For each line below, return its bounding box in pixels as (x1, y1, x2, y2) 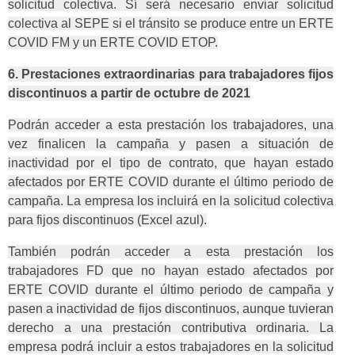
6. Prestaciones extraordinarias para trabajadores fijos (8, 67, 334, 82)
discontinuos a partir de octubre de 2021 (8, 86, 250, 101)
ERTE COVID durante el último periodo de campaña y (8, 283, 334, 297)
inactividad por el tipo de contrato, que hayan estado (8, 156, 334, 170)
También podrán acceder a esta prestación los (8, 245, 334, 259)
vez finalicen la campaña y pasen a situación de (8, 137, 334, 151)
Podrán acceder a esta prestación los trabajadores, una (8, 118, 334, 132)
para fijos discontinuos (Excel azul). (8, 213, 207, 227)
